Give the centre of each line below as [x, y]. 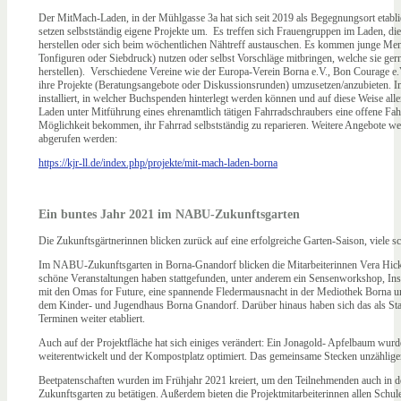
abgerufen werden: [78, 139]
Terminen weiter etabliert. [92, 319]
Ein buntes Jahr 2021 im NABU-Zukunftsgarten [169, 214]
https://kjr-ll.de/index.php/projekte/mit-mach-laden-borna [158, 163]
